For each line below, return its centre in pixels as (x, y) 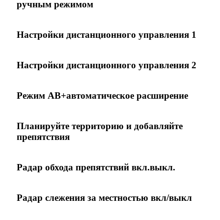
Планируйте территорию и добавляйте (100, 126)
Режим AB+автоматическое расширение (102, 95)
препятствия (43, 137)
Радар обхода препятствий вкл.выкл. (96, 167)
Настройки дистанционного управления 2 (107, 65)
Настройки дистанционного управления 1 (107, 34)
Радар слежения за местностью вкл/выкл (104, 197)
